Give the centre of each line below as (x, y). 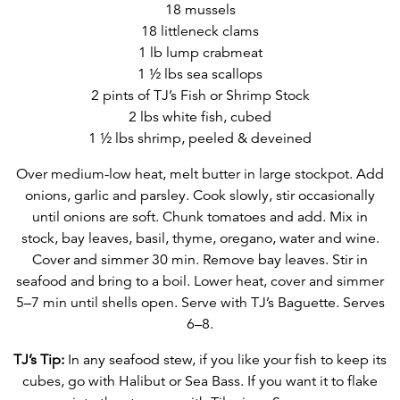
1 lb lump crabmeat (200, 53)
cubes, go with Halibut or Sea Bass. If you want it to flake (200, 382)
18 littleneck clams (200, 32)
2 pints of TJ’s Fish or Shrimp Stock (200, 96)
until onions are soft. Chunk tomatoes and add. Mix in (200, 217)
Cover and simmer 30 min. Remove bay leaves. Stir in (200, 260)
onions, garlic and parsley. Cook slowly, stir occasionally (200, 196)
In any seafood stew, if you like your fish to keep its (225, 360)
